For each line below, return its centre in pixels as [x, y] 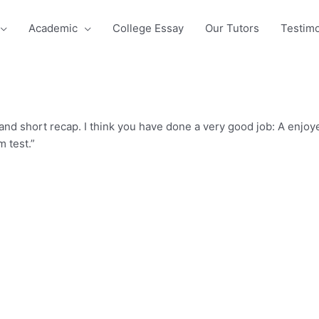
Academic [53, 28]
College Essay [148, 28]
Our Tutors [232, 28]
